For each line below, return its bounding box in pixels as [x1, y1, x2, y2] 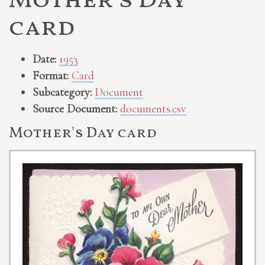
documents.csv [120, 102, 186, 117]
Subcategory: [33, 85, 92, 100]
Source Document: [33, 102, 120, 117]
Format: [33, 69, 69, 83]
